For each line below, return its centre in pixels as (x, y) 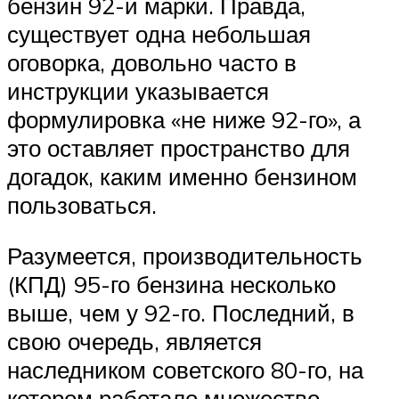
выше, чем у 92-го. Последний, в (181, 313)
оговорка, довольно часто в (152, 62)
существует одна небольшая (159, 33)
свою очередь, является (134, 342)
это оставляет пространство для (179, 147)
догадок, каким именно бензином (182, 176)
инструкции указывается (138, 90)
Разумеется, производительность (185, 256)
